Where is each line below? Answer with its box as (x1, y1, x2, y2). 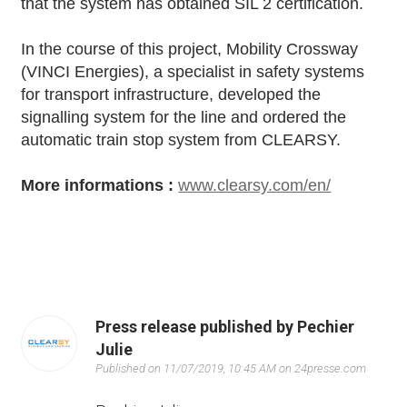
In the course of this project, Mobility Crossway (21, 39, 359, 58)
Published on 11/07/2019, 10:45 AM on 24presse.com (95, 361, 367, 375)
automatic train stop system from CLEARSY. (21, 130, 342, 149)
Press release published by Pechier (95, 316, 355, 336)
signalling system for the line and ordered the (21, 107, 347, 126)
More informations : (21, 175, 179, 194)
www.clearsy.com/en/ (178, 175, 332, 194)
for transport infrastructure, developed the (21, 84, 322, 104)
